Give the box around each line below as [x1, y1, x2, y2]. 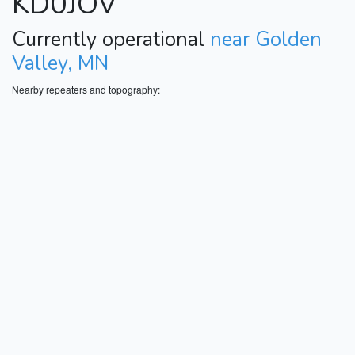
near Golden [210, 25, 322, 53]
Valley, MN [12, 49, 109, 77]
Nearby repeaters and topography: [12, 82, 160, 96]
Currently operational [12, 25, 210, 53]
